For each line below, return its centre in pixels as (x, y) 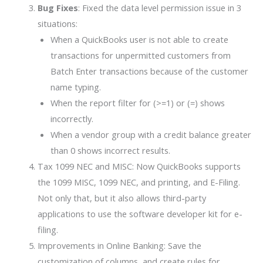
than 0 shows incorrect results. (110, 151)
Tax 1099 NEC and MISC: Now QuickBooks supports (139, 166)
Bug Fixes (58, 8)
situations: (57, 24)
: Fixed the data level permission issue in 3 (159, 8)
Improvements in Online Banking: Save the (119, 246)
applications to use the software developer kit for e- (140, 214)
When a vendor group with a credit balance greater (151, 135)
